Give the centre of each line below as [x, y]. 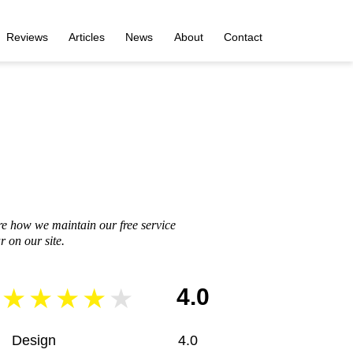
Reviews [27, 37]
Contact [243, 37]
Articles [86, 37]
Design [34, 341]
